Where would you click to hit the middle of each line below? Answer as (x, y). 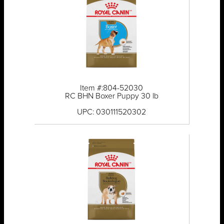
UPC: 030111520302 (112, 112)
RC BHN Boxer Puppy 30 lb (111, 96)
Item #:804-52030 (112, 88)
